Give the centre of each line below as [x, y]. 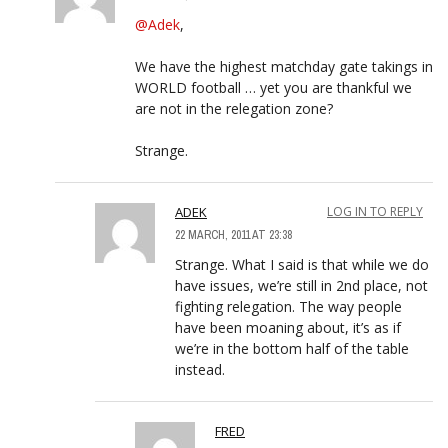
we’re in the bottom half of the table [292, 348]
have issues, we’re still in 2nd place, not [301, 285]
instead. [200, 369]
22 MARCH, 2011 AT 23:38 [233, 234]
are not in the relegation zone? [234, 108]
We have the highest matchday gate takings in [284, 66]
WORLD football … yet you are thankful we [273, 87]
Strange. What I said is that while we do [302, 264]
